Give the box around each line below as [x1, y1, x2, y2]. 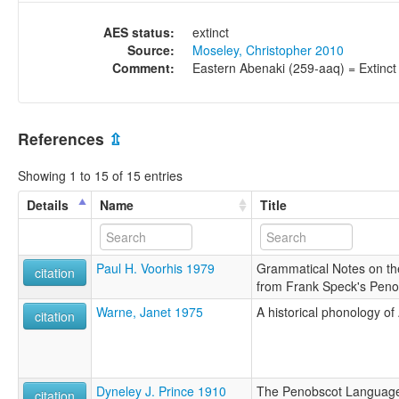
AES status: [103, 23, 175, 42]
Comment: [112, 59, 175, 77]
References [18, 127, 109, 151]
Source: [127, 41, 175, 60]
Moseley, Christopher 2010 [192, 41, 344, 60]
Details [27, 195, 69, 214]
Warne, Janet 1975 [96, 302, 203, 321]
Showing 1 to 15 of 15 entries [18, 166, 183, 184]
